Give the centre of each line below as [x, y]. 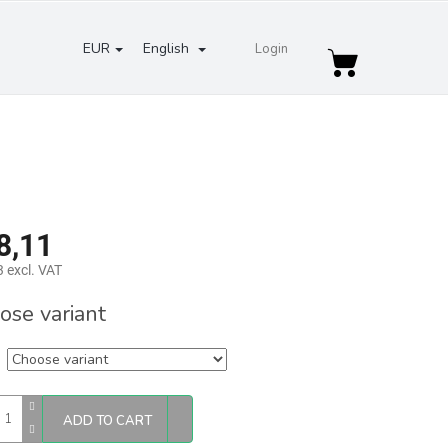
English [168, 48]
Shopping [372, 64]
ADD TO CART [107, 421]
